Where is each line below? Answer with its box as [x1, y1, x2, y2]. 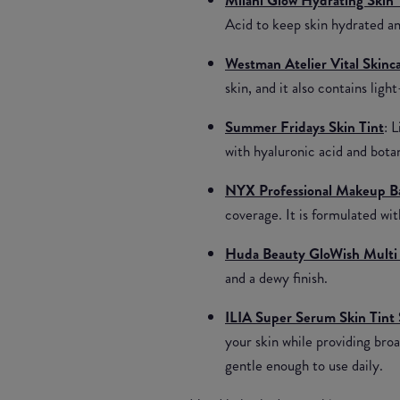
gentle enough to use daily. [225, 354, 383, 376]
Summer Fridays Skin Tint [225, 115, 384, 137]
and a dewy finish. [225, 266, 328, 288]
